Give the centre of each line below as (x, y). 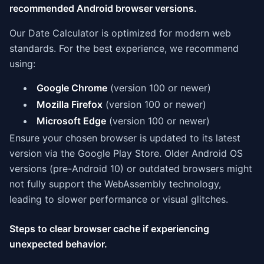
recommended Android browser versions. (103, 8)
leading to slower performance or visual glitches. (119, 199)
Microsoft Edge (71, 121)
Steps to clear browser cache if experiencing (109, 229)
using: (22, 64)
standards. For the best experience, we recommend (124, 48)
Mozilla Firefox (70, 104)
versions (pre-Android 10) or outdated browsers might (131, 169)
